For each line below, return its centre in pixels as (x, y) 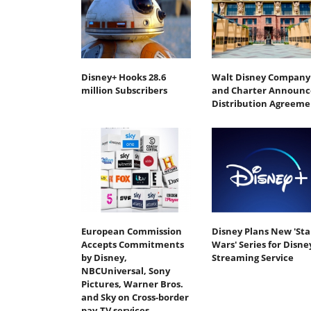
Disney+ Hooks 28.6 (124, 77)
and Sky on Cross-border (135, 297)
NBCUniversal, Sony (126, 270)
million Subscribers (124, 91)
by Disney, (104, 257)
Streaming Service (252, 257)
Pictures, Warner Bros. (132, 284)
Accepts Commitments (133, 244)
